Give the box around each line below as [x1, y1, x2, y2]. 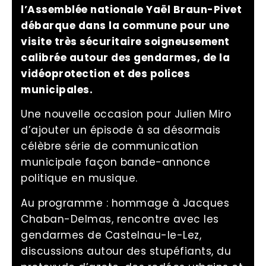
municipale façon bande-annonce [21, 155, 210, 170]
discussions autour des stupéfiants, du [21, 243, 231, 258]
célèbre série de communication [21, 139, 198, 154]
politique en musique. [21, 171, 138, 186]
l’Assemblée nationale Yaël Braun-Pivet [21, 2, 242, 17]
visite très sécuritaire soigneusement [21, 34, 230, 49]
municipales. [21, 83, 93, 97]
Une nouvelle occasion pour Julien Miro [21, 107, 231, 122]
